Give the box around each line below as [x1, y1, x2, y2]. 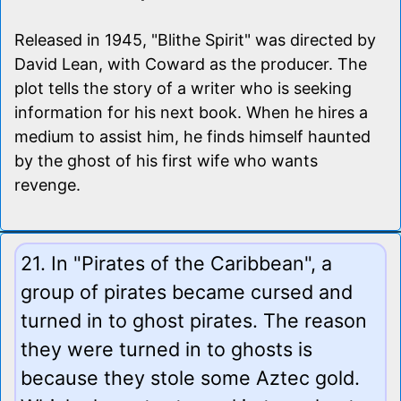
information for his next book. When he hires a [14, 102, 368, 122]
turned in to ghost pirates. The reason [21, 308, 367, 332]
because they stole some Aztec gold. [21, 365, 360, 389]
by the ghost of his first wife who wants [14, 150, 318, 170]
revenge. [14, 175, 81, 194]
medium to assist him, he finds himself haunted [14, 126, 371, 146]
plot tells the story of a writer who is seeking [14, 78, 352, 98]
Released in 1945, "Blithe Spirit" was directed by [14, 30, 376, 49]
